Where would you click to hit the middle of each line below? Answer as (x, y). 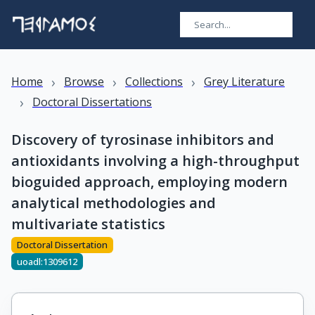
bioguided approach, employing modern (149, 182)
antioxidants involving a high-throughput (155, 161)
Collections (154, 82)
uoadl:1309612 (47, 261)
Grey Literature (244, 82)
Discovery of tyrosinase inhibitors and (143, 140)
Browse (84, 82)
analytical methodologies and (114, 203)
